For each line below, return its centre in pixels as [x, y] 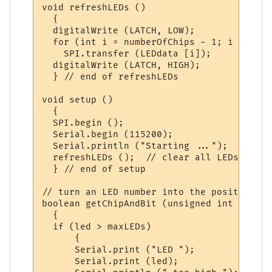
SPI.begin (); [94, 123]
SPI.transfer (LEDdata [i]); [130, 53]
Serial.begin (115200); [108, 134]
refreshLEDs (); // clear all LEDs [141, 157]
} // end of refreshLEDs [110, 76]
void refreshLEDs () [94, 7]
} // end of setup [94, 169]
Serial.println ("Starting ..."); [135, 146]
